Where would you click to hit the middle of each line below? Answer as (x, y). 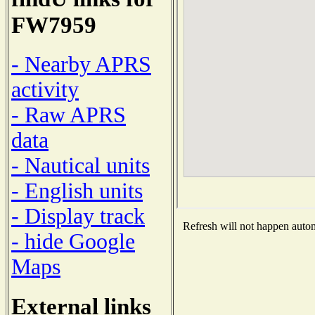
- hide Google (73, 241)
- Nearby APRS (81, 64)
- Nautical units (81, 165)
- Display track (78, 216)
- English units (77, 191)
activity (45, 89)
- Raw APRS (69, 115)
